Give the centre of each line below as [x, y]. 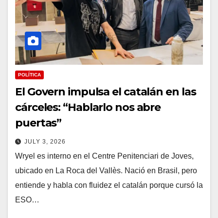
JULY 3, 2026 [45, 142]
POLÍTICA [29, 75]
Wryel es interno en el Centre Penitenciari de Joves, [104, 156]
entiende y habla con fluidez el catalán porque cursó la [109, 185]
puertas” [38, 123]
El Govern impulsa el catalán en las [106, 92]
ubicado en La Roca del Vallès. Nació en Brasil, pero [106, 171]
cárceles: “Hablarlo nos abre [88, 108]
